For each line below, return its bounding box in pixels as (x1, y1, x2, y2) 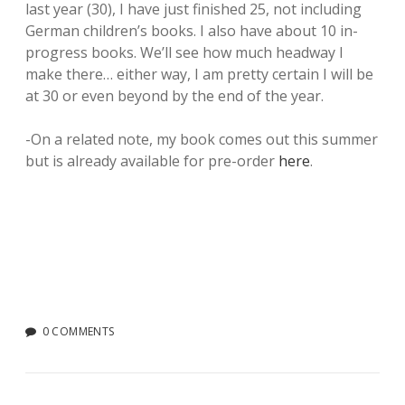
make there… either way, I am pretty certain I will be (25, 64, 373, 84)
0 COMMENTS (42, 324, 115, 339)
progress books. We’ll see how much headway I (25, 42, 344, 62)
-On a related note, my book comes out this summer (25, 129, 378, 149)
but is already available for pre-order (25, 151, 278, 171)
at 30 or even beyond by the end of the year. (25, 86, 324, 106)
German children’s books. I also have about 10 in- (25, 21, 358, 41)
